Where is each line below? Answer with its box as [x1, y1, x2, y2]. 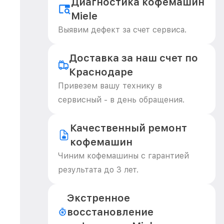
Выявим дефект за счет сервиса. [58, 25, 186, 34]
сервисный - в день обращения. [58, 95, 184, 104]
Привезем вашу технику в [58, 81, 162, 90]
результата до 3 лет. [58, 165, 138, 174]
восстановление [67, 206, 154, 218]
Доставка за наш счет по [69, 52, 198, 64]
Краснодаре [69, 66, 133, 78]
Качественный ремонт [69, 122, 187, 134]
